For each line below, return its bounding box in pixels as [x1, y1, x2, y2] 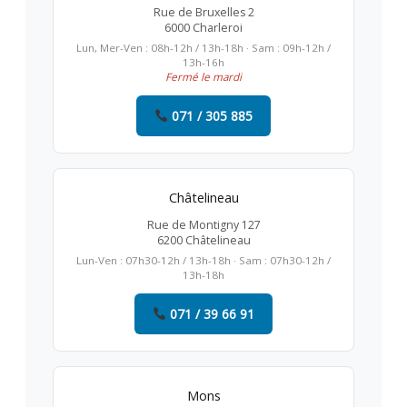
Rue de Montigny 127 [146, 216, 261, 233]
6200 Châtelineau [156, 232, 251, 248]
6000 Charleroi [164, 19, 243, 35]
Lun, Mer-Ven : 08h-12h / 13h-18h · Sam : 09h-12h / [76, 40, 331, 55]
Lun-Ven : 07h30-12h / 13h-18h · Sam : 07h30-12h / [76, 253, 331, 267]
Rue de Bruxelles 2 [153, 4, 254, 20]
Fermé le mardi [165, 69, 242, 84]
